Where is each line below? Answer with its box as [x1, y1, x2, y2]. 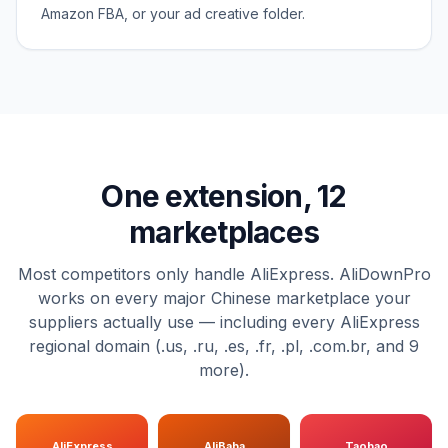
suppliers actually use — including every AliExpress [28, 312, 420, 333]
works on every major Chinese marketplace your [37, 288, 411, 309]
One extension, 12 [101, 178, 347, 215]
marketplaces [129, 214, 319, 251]
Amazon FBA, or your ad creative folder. [41, 5, 305, 23]
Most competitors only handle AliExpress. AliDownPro [17, 264, 431, 285]
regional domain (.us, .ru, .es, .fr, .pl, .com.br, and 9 [29, 336, 419, 357]
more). [199, 360, 249, 381]
